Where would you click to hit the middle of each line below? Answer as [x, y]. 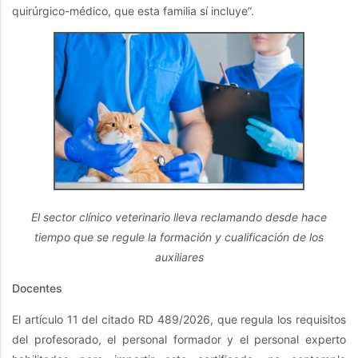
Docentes [37, 288]
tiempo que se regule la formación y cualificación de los [179, 237]
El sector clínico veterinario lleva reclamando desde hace [179, 217]
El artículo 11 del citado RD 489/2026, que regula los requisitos [179, 319]
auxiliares [179, 257]
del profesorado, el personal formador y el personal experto [179, 339]
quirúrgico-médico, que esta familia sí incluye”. [133, 11]
